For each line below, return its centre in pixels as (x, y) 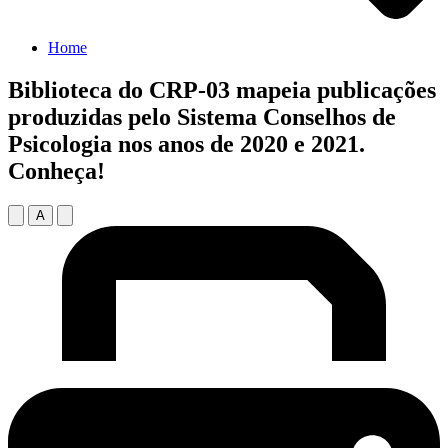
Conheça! (56, 171)
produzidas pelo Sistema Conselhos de (202, 117)
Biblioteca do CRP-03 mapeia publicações (222, 90)
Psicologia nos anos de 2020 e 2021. (186, 144)
